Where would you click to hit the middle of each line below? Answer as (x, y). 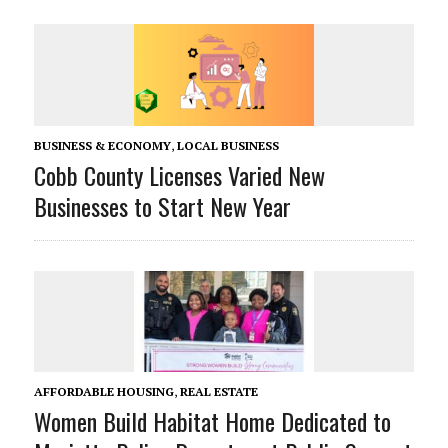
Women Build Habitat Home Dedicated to (212, 420)
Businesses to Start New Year (162, 205)
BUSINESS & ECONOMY (102, 145)
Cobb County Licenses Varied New (179, 174)
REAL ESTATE (218, 391)
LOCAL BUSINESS (227, 145)
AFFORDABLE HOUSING (103, 391)
